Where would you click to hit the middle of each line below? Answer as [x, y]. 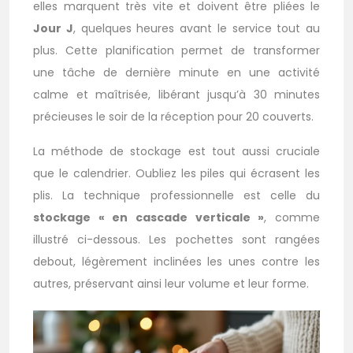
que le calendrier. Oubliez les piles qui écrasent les [176, 174]
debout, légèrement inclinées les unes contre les [176, 262]
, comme [292, 218]
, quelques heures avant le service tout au [196, 29]
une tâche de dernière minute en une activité [176, 73]
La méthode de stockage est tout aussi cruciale [176, 152]
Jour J [53, 29]
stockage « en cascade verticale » [149, 218]
